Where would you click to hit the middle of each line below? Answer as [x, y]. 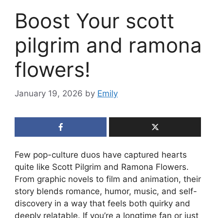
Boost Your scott [94, 21]
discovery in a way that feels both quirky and [102, 203]
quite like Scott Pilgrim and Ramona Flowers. [102, 167]
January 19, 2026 [49, 93]
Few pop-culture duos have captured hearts [101, 154]
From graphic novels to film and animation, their [108, 179]
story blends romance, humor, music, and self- [106, 191]
